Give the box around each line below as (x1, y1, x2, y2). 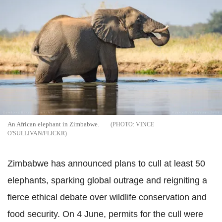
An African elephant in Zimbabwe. (7, 120, 101, 128)
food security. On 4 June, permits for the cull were (7, 209, 203, 219)
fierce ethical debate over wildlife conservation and (7, 192, 207, 202)
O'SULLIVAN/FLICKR (7, 130, 65, 137)
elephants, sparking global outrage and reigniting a (7, 175, 207, 185)
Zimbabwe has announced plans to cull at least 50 (7, 159, 205, 168)
